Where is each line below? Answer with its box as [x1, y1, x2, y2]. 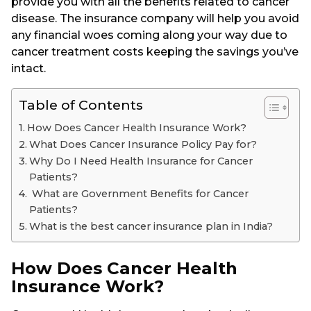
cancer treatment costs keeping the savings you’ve [11, 44, 299, 58]
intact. [11, 61, 46, 75]
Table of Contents [19, 96, 143, 113]
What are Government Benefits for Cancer [28, 187, 249, 200]
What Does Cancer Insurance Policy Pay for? [28, 137, 257, 151]
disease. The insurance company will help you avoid [11, 11, 299, 25]
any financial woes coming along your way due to [11, 28, 287, 42]
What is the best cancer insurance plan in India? [28, 219, 273, 233]
